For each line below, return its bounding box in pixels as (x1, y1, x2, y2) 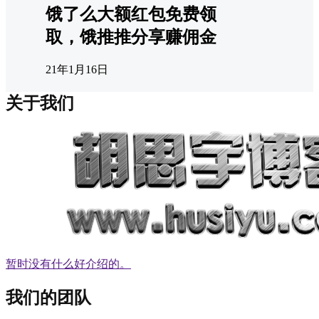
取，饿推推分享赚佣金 (46, 28, 216, 47)
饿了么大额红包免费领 (46, 5, 216, 24)
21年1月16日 (46, 63, 108, 75)
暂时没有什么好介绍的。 (6, 257, 131, 270)
